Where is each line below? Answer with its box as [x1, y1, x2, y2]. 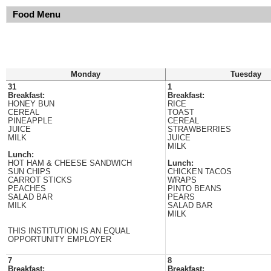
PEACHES [8, 184, 46, 193]
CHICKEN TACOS [168, 168, 232, 176]
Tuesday [230, 70, 261, 79]
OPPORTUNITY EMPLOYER [8, 235, 111, 244]
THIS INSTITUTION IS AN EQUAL [8, 227, 130, 235]
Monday [71, 70, 100, 79]
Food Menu [13, 10, 60, 19]
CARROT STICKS [8, 176, 72, 184]
